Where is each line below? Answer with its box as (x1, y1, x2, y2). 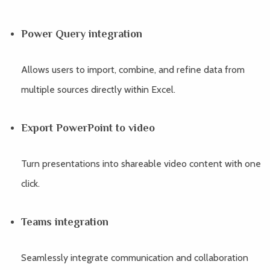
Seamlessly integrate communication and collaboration (21, 252, 248, 263)
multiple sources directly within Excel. (21, 84, 175, 95)
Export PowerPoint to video (21, 122, 155, 134)
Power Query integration (21, 28, 142, 40)
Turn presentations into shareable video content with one (21, 158, 261, 169)
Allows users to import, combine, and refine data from (21, 64, 245, 75)
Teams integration (21, 216, 108, 228)
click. (21, 178, 40, 189)
